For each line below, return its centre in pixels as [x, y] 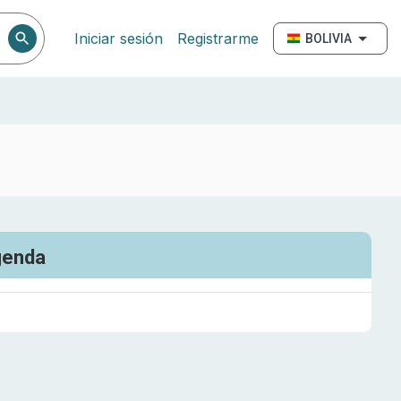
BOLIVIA [328, 38]
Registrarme [218, 38]
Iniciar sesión [119, 38]
